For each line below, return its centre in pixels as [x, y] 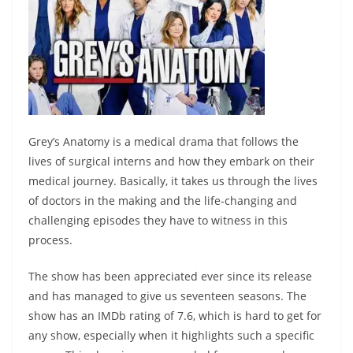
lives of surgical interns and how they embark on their [171, 162]
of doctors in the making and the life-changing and [163, 201]
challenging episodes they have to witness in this [158, 221]
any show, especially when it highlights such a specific [171, 336]
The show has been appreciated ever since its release [170, 277]
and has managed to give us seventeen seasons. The [167, 296]
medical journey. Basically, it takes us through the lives [173, 181]
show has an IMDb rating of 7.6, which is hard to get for [175, 316]
